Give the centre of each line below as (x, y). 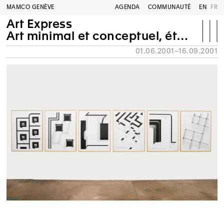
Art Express (39, 24)
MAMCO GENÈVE (30, 7)
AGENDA (127, 7)
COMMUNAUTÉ (169, 7)
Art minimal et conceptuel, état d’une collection (92, 36)
